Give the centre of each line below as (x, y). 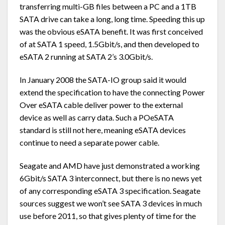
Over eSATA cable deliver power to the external (101, 104)
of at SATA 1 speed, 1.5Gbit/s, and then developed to (109, 44)
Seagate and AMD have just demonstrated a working (110, 165)
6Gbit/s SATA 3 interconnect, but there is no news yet (111, 178)
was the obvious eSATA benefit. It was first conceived (111, 31)
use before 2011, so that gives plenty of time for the (108, 215)
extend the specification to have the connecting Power (112, 92)
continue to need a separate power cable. (89, 142)
